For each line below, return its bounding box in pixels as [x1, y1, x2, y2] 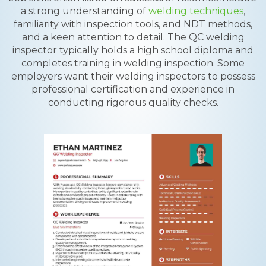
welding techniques [148, 5, 243, 17]
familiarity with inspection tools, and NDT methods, [14, 18, 252, 30]
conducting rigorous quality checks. [47, 97, 218, 108]
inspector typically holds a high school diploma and [12, 45, 254, 56]
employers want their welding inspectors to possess [11, 71, 255, 82]
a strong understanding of [21, 5, 148, 17]
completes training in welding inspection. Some [21, 58, 245, 69]
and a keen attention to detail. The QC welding [21, 31, 245, 43]
